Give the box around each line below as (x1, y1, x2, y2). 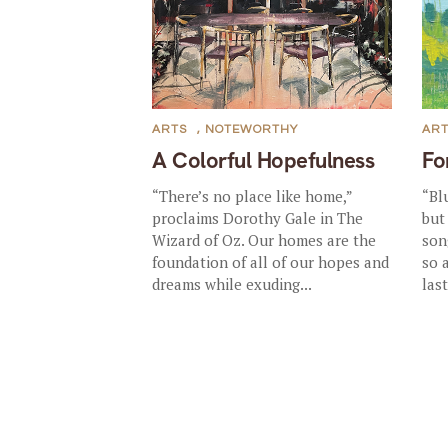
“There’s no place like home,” (152, 186, 353, 206)
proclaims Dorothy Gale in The (152, 208, 364, 228)
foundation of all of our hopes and (152, 252, 390, 272)
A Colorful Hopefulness (152, 146, 375, 175)
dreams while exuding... (152, 274, 313, 294)
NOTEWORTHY (205, 123, 299, 136)
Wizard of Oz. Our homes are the (152, 230, 377, 250)
